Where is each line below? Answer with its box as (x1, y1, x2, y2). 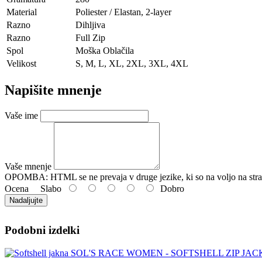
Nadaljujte (9, 195, 43, 205)
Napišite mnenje (5, 82, 102, 98)
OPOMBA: (5, 171, 48, 182)
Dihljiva (75, 20, 105, 30)
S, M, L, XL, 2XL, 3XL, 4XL (75, 58, 188, 69)
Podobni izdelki (5, 223, 80, 236)
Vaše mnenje (5, 161, 51, 171)
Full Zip (75, 33, 105, 43)
